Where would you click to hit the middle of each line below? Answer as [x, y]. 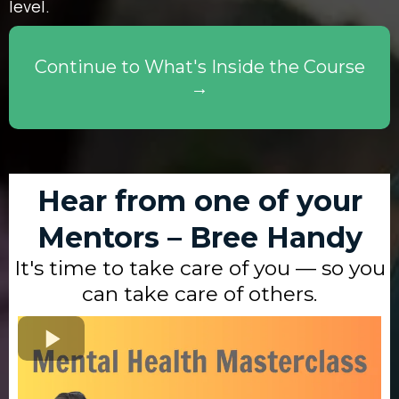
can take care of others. [199, 294]
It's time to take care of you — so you [199, 268]
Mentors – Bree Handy [199, 237]
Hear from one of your [199, 201]
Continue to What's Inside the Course [199, 67]
